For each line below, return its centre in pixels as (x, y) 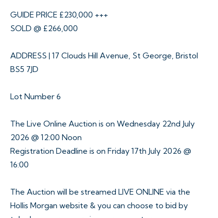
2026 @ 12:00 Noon (46, 137)
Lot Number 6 (36, 96)
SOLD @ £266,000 (44, 28)
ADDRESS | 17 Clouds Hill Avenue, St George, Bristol (104, 55)
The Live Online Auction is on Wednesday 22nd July (102, 123)
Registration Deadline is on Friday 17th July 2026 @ (101, 151)
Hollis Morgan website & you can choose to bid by (99, 205)
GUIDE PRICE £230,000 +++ (59, 14)
